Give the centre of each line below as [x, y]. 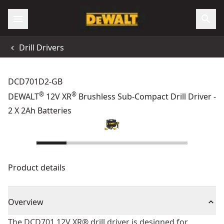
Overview [26, 202]
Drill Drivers [41, 47]
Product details [37, 167]
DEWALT [23, 96]
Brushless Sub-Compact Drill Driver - [146, 96]
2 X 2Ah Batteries [40, 110]
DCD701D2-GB [35, 81]
